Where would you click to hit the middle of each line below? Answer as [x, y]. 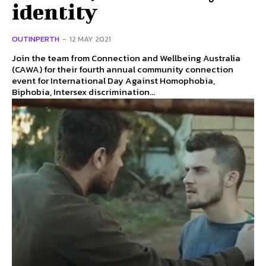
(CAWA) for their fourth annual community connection [123, 69]
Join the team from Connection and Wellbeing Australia [126, 58]
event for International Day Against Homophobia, [113, 81]
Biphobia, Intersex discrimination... [83, 92]
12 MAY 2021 [90, 39]
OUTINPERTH [36, 39]
